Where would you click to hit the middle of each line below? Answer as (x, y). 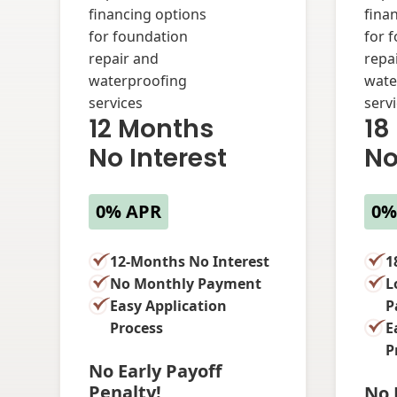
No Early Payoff (156, 370)
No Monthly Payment (186, 283)
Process (137, 327)
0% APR (129, 211)
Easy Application (169, 305)
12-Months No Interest (190, 261)
